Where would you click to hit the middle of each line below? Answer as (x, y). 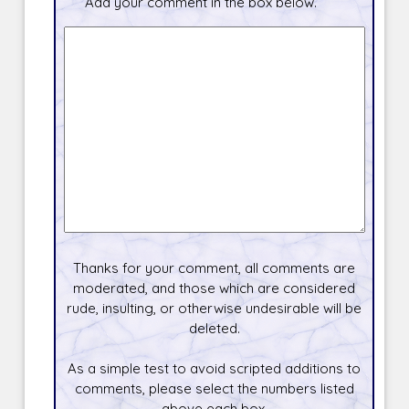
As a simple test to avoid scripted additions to (215, 368)
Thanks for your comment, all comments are (215, 267)
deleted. (214, 328)
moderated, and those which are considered (215, 288)
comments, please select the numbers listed (214, 388)
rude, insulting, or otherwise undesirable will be (215, 308)
